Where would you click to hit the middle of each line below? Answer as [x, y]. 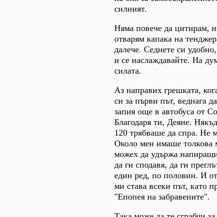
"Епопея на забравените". [162, 196]
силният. [131, 8]
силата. [128, 70]
